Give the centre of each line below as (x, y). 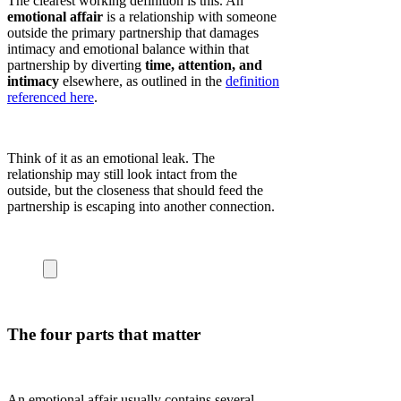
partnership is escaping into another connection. (141, 206)
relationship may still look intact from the (122, 174)
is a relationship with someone (190, 16)
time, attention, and (204, 64)
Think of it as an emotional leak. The (111, 158)
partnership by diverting (76, 64)
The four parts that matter (104, 335)
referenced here (51, 97)
